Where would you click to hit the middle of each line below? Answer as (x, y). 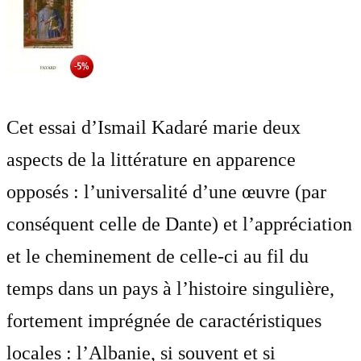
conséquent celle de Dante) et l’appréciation (179, 224)
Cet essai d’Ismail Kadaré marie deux (154, 128)
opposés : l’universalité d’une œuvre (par (166, 192)
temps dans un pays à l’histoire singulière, (170, 289)
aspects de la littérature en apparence (151, 160)
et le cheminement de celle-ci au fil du (158, 257)
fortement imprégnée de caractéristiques (164, 321)
